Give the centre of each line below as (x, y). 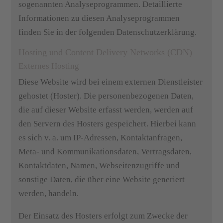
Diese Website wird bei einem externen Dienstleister (111, 82)
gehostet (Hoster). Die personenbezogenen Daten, (106, 96)
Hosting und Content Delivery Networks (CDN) (106, 52)
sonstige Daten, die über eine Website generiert (102, 179)
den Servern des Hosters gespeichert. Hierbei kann (108, 124)
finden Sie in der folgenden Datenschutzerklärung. (108, 32)
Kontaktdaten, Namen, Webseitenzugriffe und (99, 166)
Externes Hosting (49, 66)
